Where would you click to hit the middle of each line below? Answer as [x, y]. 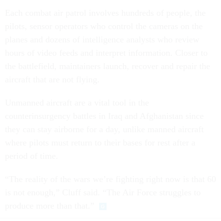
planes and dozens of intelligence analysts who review [102, 39]
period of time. [32, 156]
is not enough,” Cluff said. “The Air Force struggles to [103, 192]
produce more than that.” [50, 206]
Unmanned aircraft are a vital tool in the [77, 103]
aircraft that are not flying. [52, 79]
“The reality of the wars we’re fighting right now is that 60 [110, 179]
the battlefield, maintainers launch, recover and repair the [108, 66]
